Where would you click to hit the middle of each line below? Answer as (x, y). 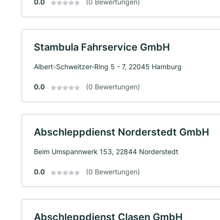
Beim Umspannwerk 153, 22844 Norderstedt (106, 152)
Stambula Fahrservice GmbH (102, 47)
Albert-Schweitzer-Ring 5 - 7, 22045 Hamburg (108, 67)
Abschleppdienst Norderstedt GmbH (122, 132)
